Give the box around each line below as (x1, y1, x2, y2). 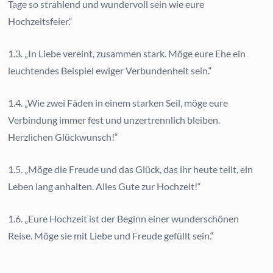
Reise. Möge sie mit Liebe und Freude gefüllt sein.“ (8, 229, 214, 241)
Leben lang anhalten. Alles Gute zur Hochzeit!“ (8, 180, 202, 192)
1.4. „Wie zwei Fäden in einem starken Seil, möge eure (8, 96, 229, 108)
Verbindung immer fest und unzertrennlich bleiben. (8, 113, 221, 126)
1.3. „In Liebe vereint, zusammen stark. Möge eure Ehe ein (8, 47, 246, 59)
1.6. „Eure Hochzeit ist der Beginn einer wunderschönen (8, 212, 239, 224)
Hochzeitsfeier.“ (8, 15, 73, 27)
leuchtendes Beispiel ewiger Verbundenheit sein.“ (8, 64, 213, 76)
